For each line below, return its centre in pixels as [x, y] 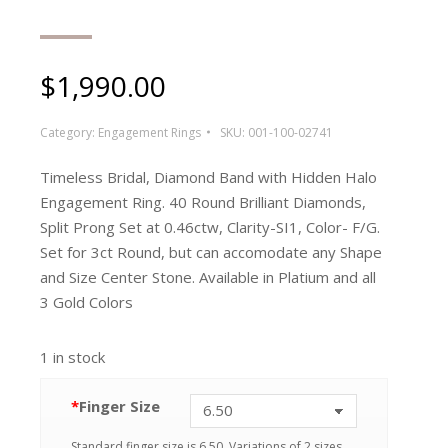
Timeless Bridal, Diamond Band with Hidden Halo [208, 176]
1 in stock [72, 356]
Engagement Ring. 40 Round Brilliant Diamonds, [203, 201]
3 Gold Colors [86, 301]
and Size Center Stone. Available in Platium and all [208, 276]
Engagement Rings [149, 132]
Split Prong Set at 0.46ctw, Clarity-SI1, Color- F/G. [210, 226]
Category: [69, 132]
